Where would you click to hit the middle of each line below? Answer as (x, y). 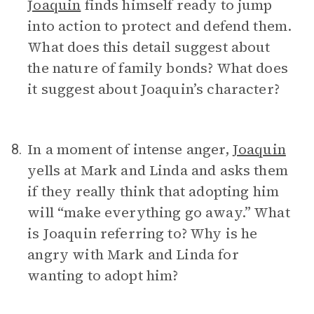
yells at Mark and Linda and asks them (158, 170)
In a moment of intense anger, (130, 149)
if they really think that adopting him (153, 191)
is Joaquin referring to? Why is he (143, 233)
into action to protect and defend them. (160, 26)
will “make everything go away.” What (159, 212)
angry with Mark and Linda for (133, 254)
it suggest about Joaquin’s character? (153, 89)
